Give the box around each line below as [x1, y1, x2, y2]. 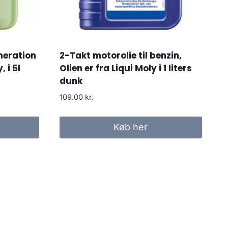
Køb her [113, 122, 148, 133]
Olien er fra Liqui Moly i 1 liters [59, 62, 192, 74]
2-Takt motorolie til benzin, [59, 49, 182, 62]
